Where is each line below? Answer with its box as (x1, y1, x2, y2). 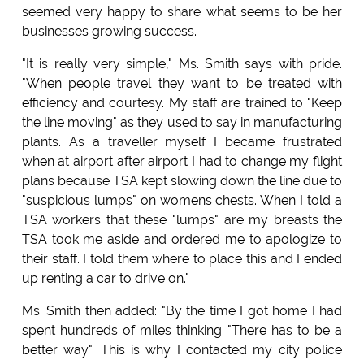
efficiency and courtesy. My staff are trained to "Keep (21, 94, 343, 110)
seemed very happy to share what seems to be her (21, 3, 343, 19)
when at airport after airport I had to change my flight (21, 153, 343, 169)
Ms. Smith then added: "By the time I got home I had (21, 302, 343, 318)
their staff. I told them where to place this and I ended (21, 250, 343, 266)
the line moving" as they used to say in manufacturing (21, 114, 343, 130)
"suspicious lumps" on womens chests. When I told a (21, 192, 343, 208)
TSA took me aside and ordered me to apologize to (21, 231, 343, 247)
